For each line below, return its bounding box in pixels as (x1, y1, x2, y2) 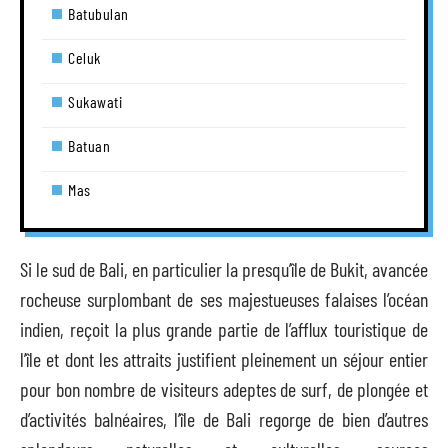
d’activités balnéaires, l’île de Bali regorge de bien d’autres (20, 407, 428, 431)
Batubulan (68, 3, 129, 23)
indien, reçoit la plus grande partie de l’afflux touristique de (20, 317, 428, 341)
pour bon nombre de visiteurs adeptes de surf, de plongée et (20, 377, 428, 401)
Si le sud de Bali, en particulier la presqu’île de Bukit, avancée (20, 257, 428, 281)
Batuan (68, 135, 110, 155)
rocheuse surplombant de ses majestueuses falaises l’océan (20, 287, 428, 311)
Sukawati (68, 91, 122, 111)
